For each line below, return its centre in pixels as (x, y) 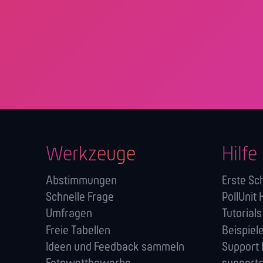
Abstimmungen (81, 181)
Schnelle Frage (80, 198)
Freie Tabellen (78, 231)
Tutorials (242, 214)
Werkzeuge (91, 155)
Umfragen (69, 214)
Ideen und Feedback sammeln (115, 247)
